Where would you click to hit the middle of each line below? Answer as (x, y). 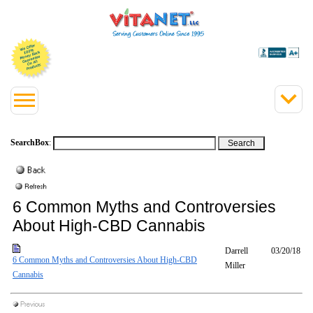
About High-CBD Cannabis (109, 226)
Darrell (236, 251)
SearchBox (30, 143)
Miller (235, 265)
